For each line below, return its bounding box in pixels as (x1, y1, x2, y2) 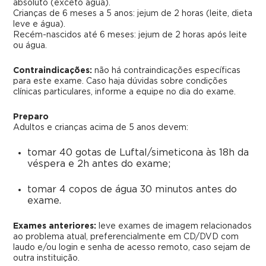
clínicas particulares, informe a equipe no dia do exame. (13, 88, 236, 96)
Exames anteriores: (13, 222, 97, 230)
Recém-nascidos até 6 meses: (13, 31, 137, 39)
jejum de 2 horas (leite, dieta (135, 9, 253, 18)
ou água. (13, 42, 47, 50)
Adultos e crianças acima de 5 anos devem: (13, 123, 189, 132)
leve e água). (13, 20, 66, 28)
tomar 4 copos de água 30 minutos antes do (27, 185, 237, 194)
